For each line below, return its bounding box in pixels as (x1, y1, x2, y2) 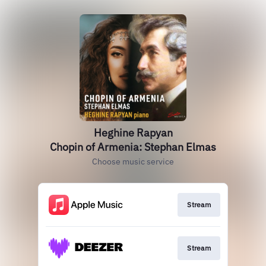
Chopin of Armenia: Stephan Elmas (50, 140, 216, 154)
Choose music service (92, 156, 174, 167)
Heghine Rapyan (93, 126, 173, 140)
